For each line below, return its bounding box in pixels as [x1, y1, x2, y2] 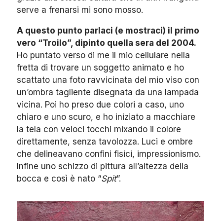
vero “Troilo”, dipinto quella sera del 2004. [17, 38, 196, 48]
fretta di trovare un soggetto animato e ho [17, 63, 184, 73]
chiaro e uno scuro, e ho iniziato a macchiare [17, 112, 195, 122]
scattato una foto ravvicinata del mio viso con [17, 75, 199, 85]
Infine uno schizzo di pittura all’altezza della [17, 161, 188, 172]
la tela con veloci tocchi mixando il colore [17, 124, 181, 135]
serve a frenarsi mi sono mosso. [17, 5, 148, 15]
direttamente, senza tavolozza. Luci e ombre [17, 137, 193, 147]
